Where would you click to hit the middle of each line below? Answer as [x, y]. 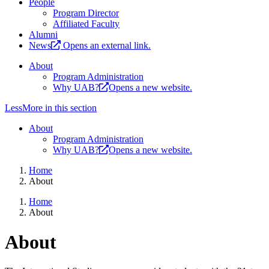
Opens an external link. [107, 46]
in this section [70, 108]
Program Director [86, 13]
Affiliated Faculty [86, 24]
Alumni [43, 35]
